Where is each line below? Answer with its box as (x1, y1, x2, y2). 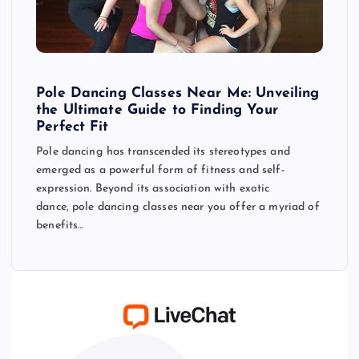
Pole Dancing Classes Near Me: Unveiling (36, 86, 320, 100)
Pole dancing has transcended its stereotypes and (36, 145, 290, 158)
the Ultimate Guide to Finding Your (36, 103, 278, 117)
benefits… (36, 219, 84, 232)
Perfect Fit (36, 119, 109, 134)
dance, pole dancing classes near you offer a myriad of (36, 200, 320, 213)
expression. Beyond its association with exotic (36, 182, 270, 195)
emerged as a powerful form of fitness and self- (36, 163, 284, 176)
